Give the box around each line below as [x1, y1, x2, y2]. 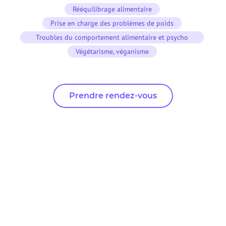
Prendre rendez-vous [69, 90, 157, 100]
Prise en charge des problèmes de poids [50, 18, 174, 28]
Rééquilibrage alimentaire [72, 4, 152, 14]
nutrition [98, 44, 126, 54]
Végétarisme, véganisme [75, 46, 149, 56]
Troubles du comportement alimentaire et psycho [36, 32, 188, 42]
